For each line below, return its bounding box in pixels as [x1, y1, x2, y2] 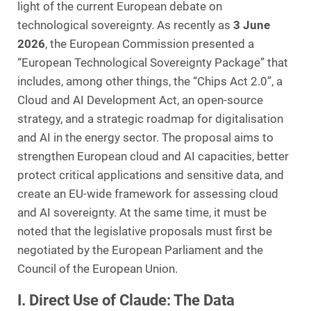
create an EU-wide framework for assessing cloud [17, 187, 278, 201]
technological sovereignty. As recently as [17, 19, 233, 33]
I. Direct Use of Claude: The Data [17, 290, 235, 309]
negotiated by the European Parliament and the [17, 244, 263, 258]
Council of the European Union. [17, 262, 178, 276]
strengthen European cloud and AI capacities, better [17, 150, 289, 164]
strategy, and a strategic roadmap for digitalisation [17, 112, 283, 126]
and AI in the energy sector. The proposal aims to [17, 131, 274, 145]
